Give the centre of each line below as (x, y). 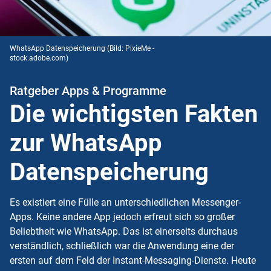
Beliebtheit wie (41, 231)
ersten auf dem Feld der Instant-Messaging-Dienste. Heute (133, 260)
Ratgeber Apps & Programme (88, 91)
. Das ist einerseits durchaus (178, 231)
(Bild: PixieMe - (131, 49)
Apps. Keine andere (51, 217)
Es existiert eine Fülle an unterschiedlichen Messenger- (125, 202)
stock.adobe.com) (39, 58)
